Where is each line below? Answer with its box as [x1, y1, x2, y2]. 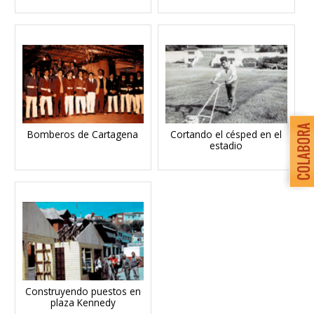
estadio [210, 139, 243, 153]
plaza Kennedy [50, 296, 116, 310]
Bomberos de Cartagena [27, 128, 139, 142]
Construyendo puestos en [25, 285, 141, 299]
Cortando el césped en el [170, 128, 282, 142]
